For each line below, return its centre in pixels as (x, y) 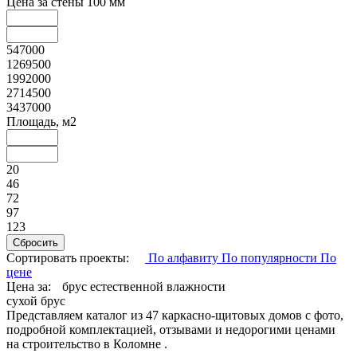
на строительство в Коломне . (87, 343)
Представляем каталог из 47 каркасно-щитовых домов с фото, (175, 315)
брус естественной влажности (144, 286)
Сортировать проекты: (68, 257)
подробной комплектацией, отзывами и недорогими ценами (171, 329)
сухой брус (36, 300)
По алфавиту (183, 257)
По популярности (271, 257)
